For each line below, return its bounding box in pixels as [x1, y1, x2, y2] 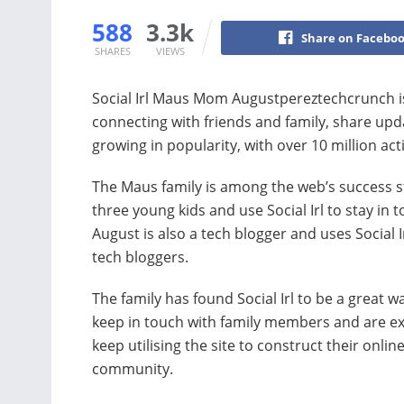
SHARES [94, 43, 131, 58]
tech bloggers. [92, 246, 188, 267]
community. [92, 358, 173, 379]
